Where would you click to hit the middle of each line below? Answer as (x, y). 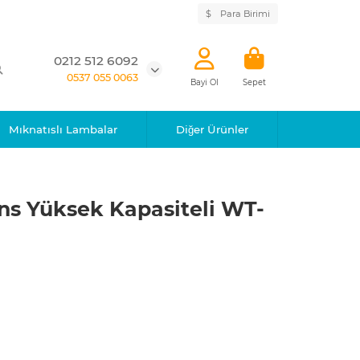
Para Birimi (245, 14)
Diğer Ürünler (212, 129)
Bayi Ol (205, 82)
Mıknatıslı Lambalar (63, 129)
